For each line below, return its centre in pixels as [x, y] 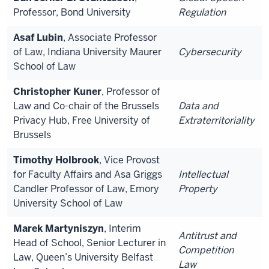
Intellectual [203, 174]
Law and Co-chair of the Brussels [86, 106]
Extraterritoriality [216, 120]
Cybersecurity [210, 52]
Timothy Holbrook [56, 160]
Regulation [202, 12]
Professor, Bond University [72, 12]
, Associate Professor [110, 37]
